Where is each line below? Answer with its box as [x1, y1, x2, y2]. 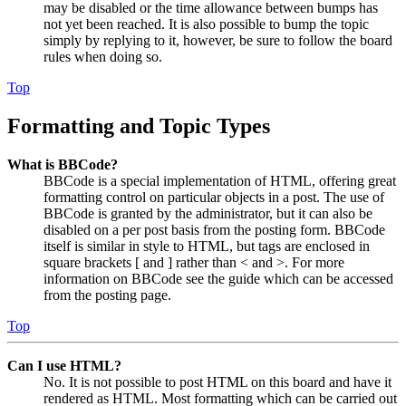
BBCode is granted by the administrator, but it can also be [43, 206, 372, 222]
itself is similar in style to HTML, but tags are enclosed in [43, 238, 370, 255]
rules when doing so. [43, 49, 162, 65]
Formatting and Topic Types [7, 114, 270, 139]
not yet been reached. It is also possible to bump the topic [43, 16, 369, 33]
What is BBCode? [7, 157, 118, 173]
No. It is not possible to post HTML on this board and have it [43, 374, 391, 391]
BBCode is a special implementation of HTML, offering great [43, 173, 396, 189]
